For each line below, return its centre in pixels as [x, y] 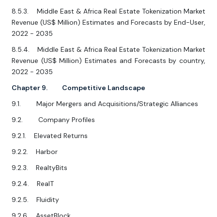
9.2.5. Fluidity [35, 200]
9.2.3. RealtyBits [39, 168]
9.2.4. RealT [33, 184]
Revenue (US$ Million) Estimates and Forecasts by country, [108, 61]
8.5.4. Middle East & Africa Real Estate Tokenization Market [108, 50]
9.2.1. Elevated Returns [50, 136]
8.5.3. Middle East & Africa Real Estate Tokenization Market [108, 11]
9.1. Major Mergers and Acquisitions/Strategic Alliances [105, 104]
